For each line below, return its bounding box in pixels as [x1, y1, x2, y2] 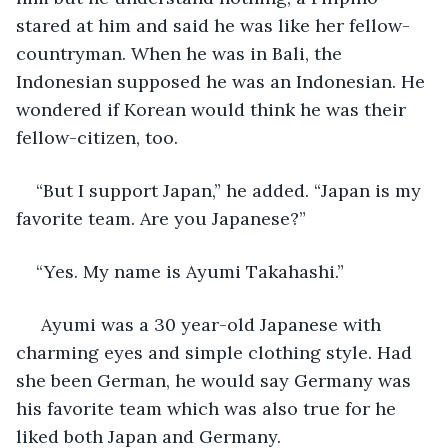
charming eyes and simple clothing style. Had [16, 340, 417, 364]
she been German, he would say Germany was [16, 368, 416, 392]
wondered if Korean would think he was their [16, 97, 411, 121]
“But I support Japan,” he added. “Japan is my [36, 178, 426, 202]
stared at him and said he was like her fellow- [16, 13, 410, 37]
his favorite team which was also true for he [16, 396, 401, 420]
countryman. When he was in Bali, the [16, 41, 347, 65]
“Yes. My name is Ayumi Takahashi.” [36, 259, 344, 283]
